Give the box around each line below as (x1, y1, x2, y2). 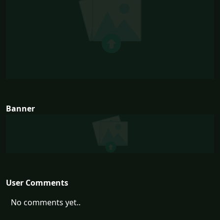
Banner (6, 103, 35, 114)
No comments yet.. (11, 196, 81, 208)
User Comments (6, 177, 68, 188)
